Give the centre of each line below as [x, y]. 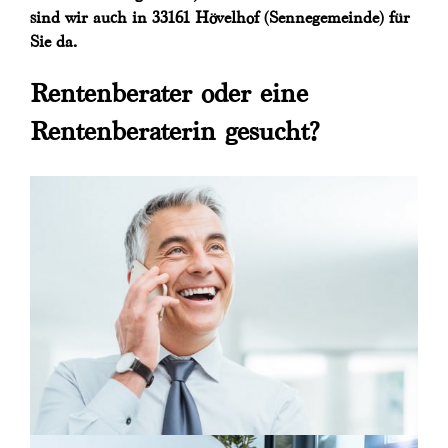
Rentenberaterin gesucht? [174, 131]
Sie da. [53, 42]
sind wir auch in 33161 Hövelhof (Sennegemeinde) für [220, 18]
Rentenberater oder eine [169, 93]
